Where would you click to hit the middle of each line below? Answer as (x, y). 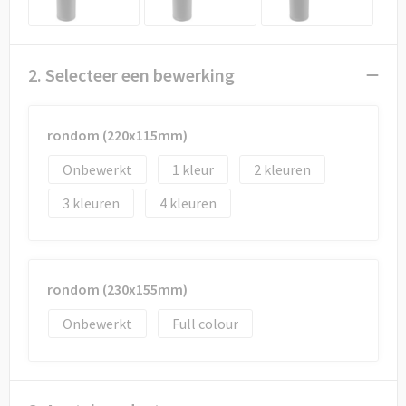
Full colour (205, 324)
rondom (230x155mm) (117, 289)
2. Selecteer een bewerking (131, 75)
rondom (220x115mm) (117, 135)
